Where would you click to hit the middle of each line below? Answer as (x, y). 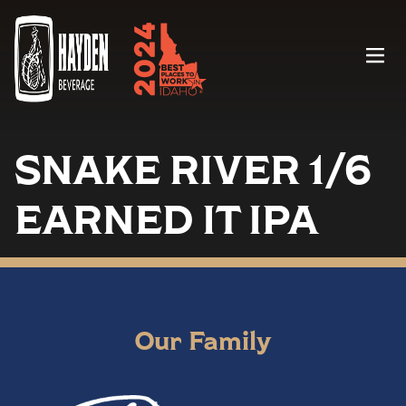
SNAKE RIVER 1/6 (193, 168)
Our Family (203, 340)
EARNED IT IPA (167, 218)
